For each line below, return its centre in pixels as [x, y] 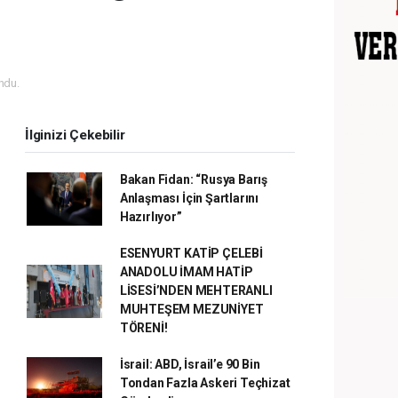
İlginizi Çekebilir [75, 135]
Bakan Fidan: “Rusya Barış [194, 179]
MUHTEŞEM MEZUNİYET [191, 309]
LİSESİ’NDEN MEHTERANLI [196, 291]
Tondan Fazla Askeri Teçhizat [205, 383]
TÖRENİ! [143, 328]
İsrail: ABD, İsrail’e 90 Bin [190, 364]
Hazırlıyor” [151, 217]
